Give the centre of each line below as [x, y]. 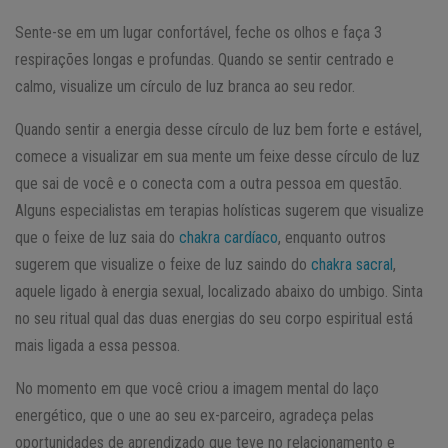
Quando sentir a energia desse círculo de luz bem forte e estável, [218, 129]
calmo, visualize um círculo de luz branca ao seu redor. [185, 86]
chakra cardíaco [228, 237]
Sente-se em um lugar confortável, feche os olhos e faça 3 [198, 32]
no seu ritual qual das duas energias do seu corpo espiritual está [214, 318]
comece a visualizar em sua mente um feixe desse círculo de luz [217, 156]
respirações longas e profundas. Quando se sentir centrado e [204, 59]
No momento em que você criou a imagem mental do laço [197, 388]
